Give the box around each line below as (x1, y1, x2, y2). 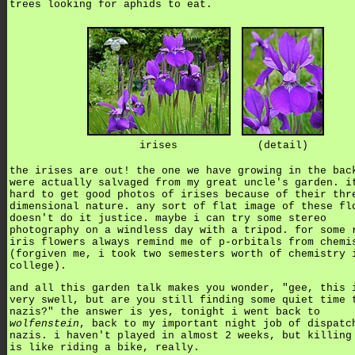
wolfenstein (10, 317, 79, 330)
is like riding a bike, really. (10, 341, 200, 353)
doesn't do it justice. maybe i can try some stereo (10, 212, 326, 224)
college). (10, 259, 67, 272)
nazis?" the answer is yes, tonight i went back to (10, 305, 320, 318)
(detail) (257, 139, 308, 152)
